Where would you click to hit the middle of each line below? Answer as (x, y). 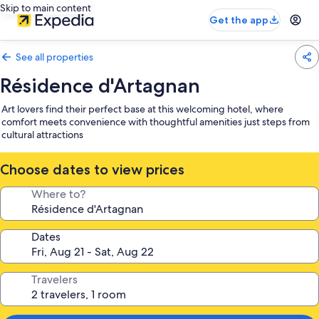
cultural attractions (42, 135)
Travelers (54, 279)
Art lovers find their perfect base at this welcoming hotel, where (142, 109)
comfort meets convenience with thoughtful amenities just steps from (156, 122)
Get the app (239, 20)
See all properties (54, 57)
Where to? (58, 194)
